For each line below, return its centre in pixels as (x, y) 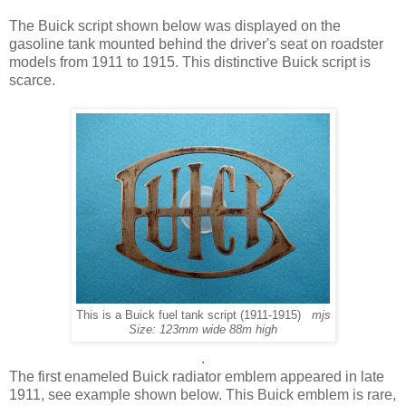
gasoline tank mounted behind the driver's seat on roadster (196, 44)
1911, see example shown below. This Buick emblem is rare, (203, 395)
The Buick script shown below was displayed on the (175, 26)
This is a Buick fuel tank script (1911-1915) (193, 316)
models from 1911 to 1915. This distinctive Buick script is (190, 63)
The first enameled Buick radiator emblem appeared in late (197, 377)
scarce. (32, 81)
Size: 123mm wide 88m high (203, 330)
